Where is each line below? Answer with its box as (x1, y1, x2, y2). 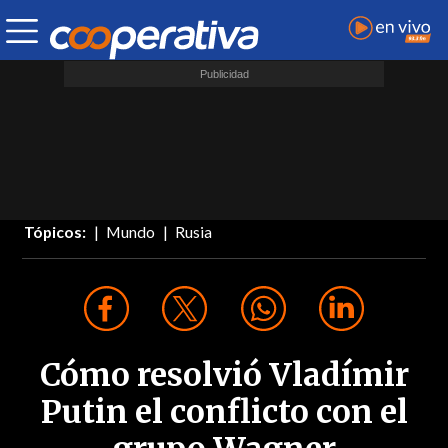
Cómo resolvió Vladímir (39, 355, 409, 396)
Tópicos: (24, 223, 87, 242)
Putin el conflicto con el (40, 392, 408, 433)
